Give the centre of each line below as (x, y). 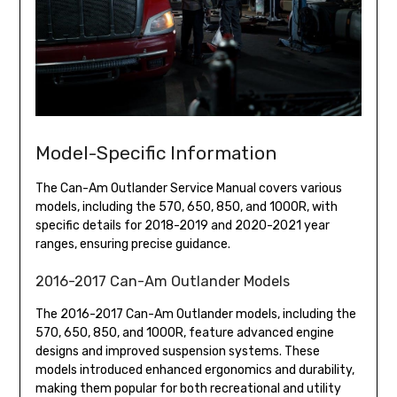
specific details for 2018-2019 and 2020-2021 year (182, 226)
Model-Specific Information (156, 153)
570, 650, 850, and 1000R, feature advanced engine (184, 333)
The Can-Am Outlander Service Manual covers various (188, 189)
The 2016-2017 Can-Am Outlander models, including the (195, 315)
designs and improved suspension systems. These (177, 352)
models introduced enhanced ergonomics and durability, (195, 370)
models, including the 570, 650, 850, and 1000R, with (186, 207)
